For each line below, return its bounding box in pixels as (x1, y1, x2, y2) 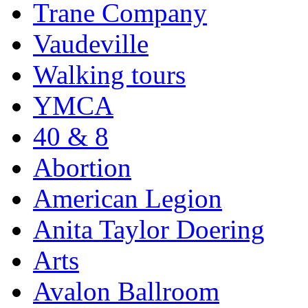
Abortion (33, 152, 131, 182)
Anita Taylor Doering (33, 214, 265, 244)
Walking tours (33, 59, 186, 89)
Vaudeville (33, 28, 148, 58)
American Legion (33, 183, 222, 213)
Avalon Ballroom (33, 276, 219, 306)
